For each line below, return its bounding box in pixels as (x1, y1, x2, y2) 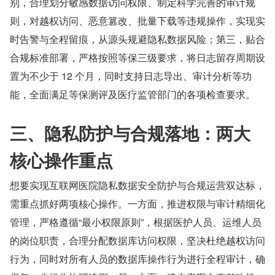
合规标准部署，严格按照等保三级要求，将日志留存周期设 (10, 50, 265, 65)
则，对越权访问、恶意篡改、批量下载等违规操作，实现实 (10, 14, 265, 28)
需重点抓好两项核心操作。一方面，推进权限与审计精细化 (10, 196, 265, 211)
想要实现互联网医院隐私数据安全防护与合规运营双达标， (10, 178, 265, 193)
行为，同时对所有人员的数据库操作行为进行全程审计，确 (10, 252, 265, 266)
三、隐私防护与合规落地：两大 (10, 120, 250, 146)
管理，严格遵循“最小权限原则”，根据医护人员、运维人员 (10, 215, 261, 230)
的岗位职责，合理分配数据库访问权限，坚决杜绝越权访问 (10, 233, 265, 248)
